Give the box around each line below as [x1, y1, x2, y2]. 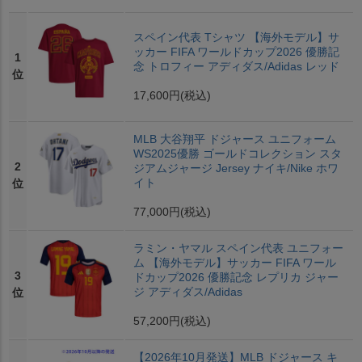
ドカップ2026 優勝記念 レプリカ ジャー [133, 271, 339, 284]
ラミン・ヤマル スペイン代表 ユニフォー [133, 242, 343, 255]
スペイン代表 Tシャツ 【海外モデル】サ [133, 31, 339, 44]
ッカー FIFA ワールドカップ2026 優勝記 [133, 45, 339, 59]
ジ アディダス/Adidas [133, 285, 242, 299]
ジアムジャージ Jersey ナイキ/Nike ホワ [133, 162, 339, 175]
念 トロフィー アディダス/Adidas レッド [133, 60, 339, 74]
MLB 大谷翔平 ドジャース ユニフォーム [133, 133, 336, 146]
